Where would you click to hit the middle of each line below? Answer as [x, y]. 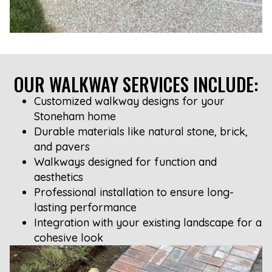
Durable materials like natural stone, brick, [141, 132]
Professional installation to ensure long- [134, 192]
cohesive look [69, 238]
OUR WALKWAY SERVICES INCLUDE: [136, 84]
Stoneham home [75, 117]
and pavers [62, 147]
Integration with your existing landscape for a [148, 223]
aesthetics [59, 177]
